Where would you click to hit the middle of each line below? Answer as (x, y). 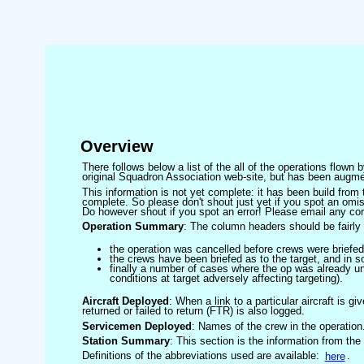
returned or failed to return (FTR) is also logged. (193, 311)
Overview (117, 147)
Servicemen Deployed (136, 326)
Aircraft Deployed (125, 301)
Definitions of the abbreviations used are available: (202, 356)
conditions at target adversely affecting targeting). (226, 279)
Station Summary (126, 340)
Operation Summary (132, 227)
